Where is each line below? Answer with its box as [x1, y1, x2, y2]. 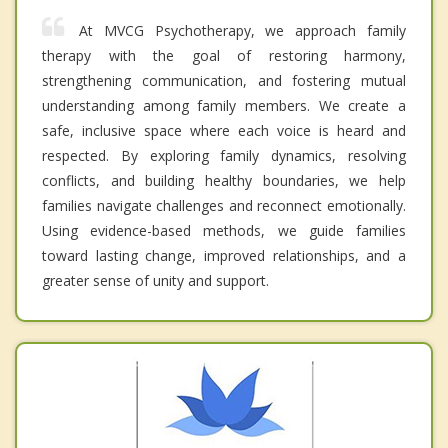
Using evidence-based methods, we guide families [42, 221, 406, 241]
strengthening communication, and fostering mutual [42, 71, 406, 91]
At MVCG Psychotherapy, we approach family [79, 21, 406, 41]
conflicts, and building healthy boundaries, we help [42, 171, 406, 191]
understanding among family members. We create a [42, 96, 406, 116]
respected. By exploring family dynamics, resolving [42, 146, 406, 166]
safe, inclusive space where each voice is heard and [42, 121, 406, 141]
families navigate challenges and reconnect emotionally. [42, 196, 406, 216]
